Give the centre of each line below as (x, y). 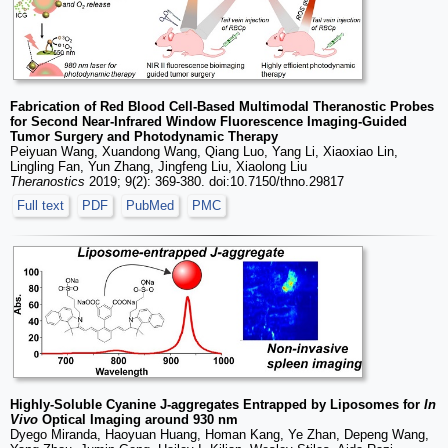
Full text (40, 206)
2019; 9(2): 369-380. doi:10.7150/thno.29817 (214, 182)
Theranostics (47, 182)
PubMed (150, 206)
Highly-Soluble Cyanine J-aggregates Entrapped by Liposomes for (217, 404)
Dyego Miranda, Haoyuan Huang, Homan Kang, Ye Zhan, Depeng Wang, (219, 434)
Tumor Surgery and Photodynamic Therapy (144, 137)
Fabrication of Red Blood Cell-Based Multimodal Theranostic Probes (222, 107)
